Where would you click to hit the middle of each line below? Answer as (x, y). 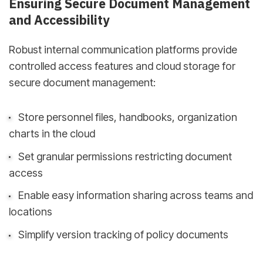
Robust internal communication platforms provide (123, 50)
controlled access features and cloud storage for (122, 66)
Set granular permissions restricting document (125, 156)
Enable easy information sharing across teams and (135, 195)
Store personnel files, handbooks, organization (127, 117)
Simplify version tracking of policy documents (123, 235)
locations (31, 212)
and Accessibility (59, 20)
